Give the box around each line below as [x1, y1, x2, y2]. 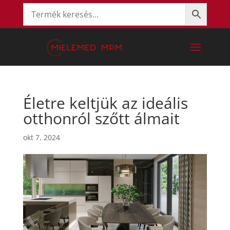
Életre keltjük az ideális [23, 92, 188, 113]
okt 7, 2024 [23, 132, 60, 142]
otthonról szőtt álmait [23, 108, 180, 129]
